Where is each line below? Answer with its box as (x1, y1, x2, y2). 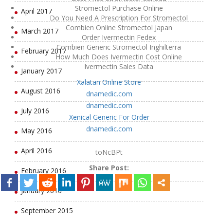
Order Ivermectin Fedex (82, 33, 156, 42)
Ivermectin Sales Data (84, 62, 153, 71)
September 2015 (21, 206, 73, 215)
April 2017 (21, 6, 52, 16)
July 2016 (21, 106, 49, 115)
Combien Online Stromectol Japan (65, 23, 172, 32)
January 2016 (21, 186, 62, 195)
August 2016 (21, 86, 60, 95)
